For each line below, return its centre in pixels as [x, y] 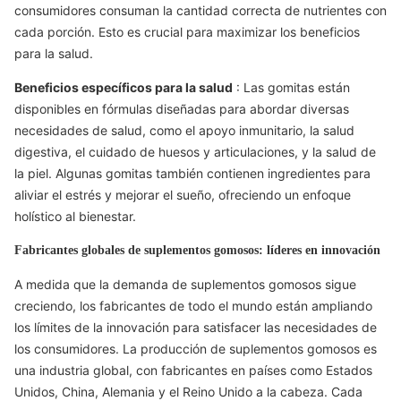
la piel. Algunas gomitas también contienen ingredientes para [192, 173]
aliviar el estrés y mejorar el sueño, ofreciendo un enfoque [183, 195]
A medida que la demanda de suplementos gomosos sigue [185, 284]
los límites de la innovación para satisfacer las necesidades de [196, 327]
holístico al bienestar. [75, 216]
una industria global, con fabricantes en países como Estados [193, 370]
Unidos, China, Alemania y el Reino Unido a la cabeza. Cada [188, 392]
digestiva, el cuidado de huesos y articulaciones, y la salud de [195, 152]
